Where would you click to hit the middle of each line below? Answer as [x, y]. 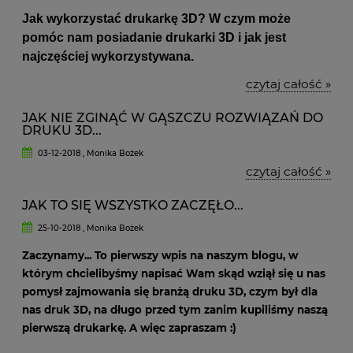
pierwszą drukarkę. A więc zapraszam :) [131, 328]
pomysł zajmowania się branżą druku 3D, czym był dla [170, 292]
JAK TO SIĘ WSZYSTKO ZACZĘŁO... [133, 205]
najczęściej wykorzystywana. [110, 56]
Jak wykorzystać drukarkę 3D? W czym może [156, 19]
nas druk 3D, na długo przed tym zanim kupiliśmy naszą [175, 310]
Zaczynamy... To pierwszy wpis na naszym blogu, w [160, 255]
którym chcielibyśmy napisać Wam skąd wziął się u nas [174, 273]
